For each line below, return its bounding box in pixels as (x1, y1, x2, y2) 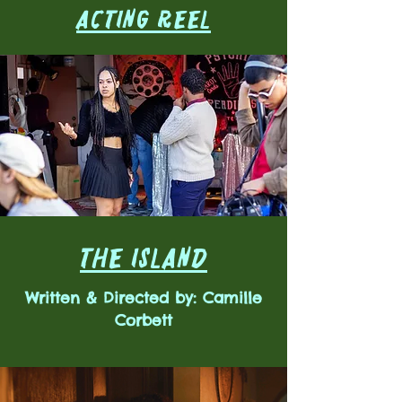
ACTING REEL (76, 2, 211, 37)
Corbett (115, 310, 172, 330)
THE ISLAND (80, 240, 207, 277)
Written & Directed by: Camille (25, 287, 262, 308)
